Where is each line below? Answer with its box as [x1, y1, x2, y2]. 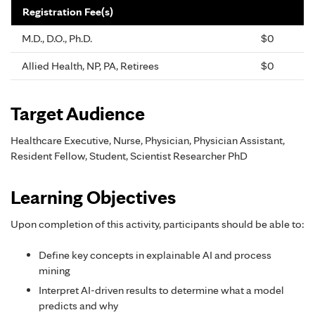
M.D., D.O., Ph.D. [22, 32, 92, 46]
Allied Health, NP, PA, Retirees [22, 59, 159, 73]
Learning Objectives [11, 185, 176, 210]
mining [39, 264, 70, 278]
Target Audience [11, 101, 145, 126]
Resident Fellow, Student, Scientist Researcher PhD [11, 149, 247, 163]
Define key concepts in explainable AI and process [39, 248, 271, 262]
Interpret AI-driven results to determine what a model [39, 283, 284, 297]
